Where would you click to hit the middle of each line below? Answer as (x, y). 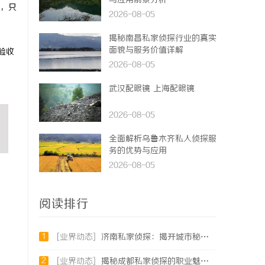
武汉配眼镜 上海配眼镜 (152, 89)
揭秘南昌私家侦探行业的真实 (163, 39)
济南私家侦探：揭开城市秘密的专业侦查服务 (151, 237)
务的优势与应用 (138, 151)
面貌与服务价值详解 (146, 51)
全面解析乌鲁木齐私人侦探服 (163, 139)
